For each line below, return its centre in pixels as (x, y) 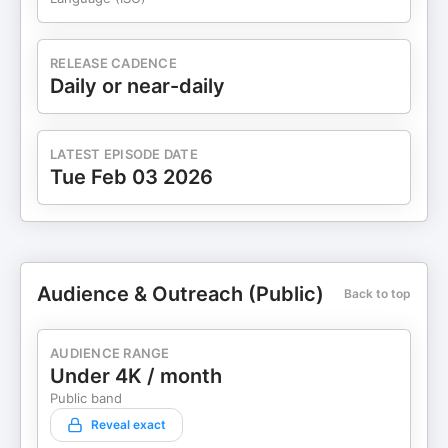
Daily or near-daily (137, 86)
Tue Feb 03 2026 (131, 177)
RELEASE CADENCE (113, 63)
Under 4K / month (136, 376)
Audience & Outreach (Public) (180, 294)
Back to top (377, 293)
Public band (86, 398)
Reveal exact (128, 424)
